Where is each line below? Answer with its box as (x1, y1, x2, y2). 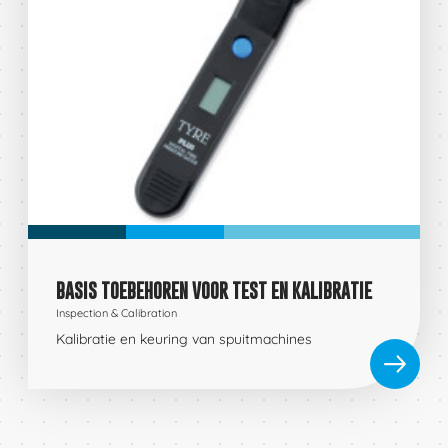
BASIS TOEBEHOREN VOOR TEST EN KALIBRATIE (56, 279, 372, 303)
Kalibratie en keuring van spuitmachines (56, 330, 312, 349)
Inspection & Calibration (56, 305, 177, 320)
